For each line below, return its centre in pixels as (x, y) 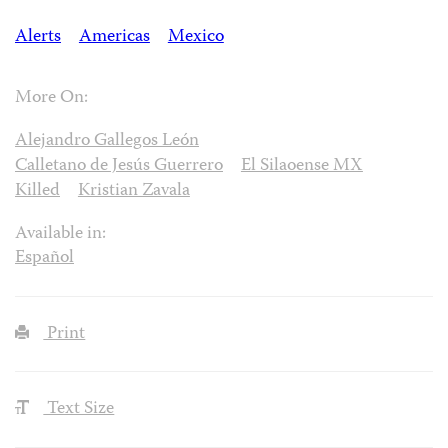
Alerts (38, 38)
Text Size (79, 410)
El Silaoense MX (301, 166)
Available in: (60, 234)
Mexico (195, 38)
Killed (37, 191)
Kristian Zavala (133, 191)
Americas (114, 38)
